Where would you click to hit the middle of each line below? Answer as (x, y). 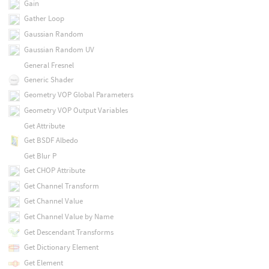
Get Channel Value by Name (68, 216)
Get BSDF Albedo (51, 140)
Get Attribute (44, 125)
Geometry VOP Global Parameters (78, 95)
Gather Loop (44, 19)
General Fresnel (49, 65)
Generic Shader (49, 79)
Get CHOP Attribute (54, 170)
